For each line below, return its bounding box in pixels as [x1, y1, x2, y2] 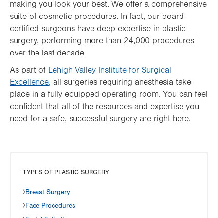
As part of [10, 65, 48, 75]
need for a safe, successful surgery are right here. [10, 114, 191, 124]
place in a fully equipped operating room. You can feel [10, 90, 208, 99]
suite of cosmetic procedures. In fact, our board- [10, 12, 186, 21]
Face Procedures [25, 202, 75, 210]
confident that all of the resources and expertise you [10, 102, 199, 111]
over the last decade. [10, 48, 86, 58]
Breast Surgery [25, 188, 70, 196]
